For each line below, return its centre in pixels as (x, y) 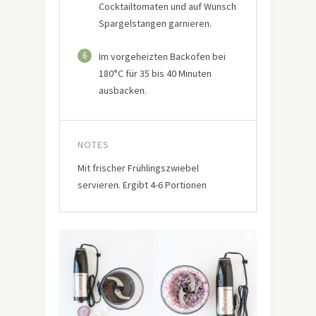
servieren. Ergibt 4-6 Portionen (142, 184)
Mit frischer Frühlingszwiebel (138, 168)
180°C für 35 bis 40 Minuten (155, 73)
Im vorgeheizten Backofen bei (162, 56)
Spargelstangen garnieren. (155, 23)
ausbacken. (123, 90)
